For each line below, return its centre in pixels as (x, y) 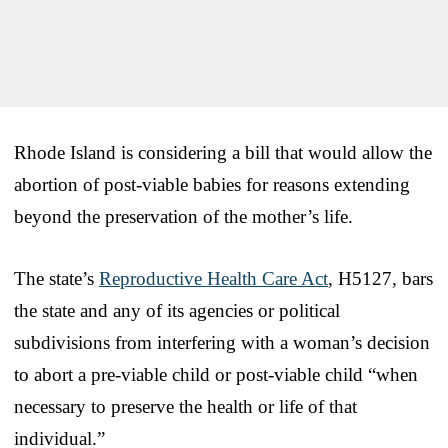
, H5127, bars (380, 278)
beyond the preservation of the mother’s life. (183, 216)
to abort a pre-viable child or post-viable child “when (216, 374)
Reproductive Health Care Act (213, 278)
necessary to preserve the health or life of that (185, 406)
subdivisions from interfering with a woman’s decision (222, 342)
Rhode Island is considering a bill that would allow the (223, 152)
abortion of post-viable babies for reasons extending (212, 184)
